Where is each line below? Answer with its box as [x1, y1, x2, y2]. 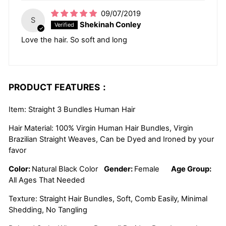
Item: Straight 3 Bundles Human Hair [9, 105, 135, 115]
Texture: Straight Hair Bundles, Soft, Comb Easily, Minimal [9, 194, 207, 204]
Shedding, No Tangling [9, 205, 87, 215]
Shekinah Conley [80, 20, 142, 30]
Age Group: [169, 164, 213, 174]
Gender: [98, 164, 134, 174]
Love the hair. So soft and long [21, 35, 127, 45]
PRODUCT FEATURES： [9, 82, 108, 93]
